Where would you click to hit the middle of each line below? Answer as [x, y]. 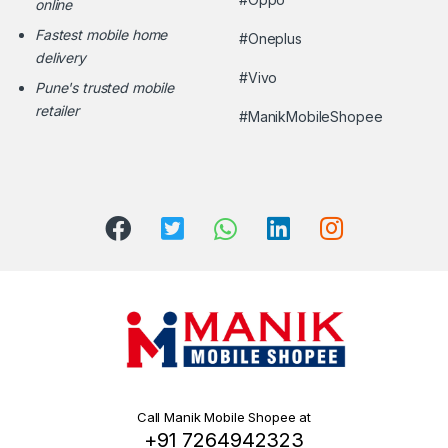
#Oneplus [270, 39]
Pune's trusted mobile [105, 88]
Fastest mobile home [101, 35]
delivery [60, 58]
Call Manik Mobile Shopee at [224, 417]
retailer [57, 111]
